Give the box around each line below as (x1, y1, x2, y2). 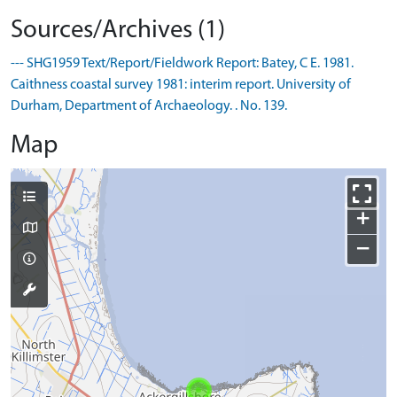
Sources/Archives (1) (11, 18, 225, 43)
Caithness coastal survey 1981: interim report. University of (11, 78, 351, 92)
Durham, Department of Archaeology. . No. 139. (11, 99, 287, 113)
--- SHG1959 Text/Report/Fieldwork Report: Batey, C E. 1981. (11, 57, 354, 71)
